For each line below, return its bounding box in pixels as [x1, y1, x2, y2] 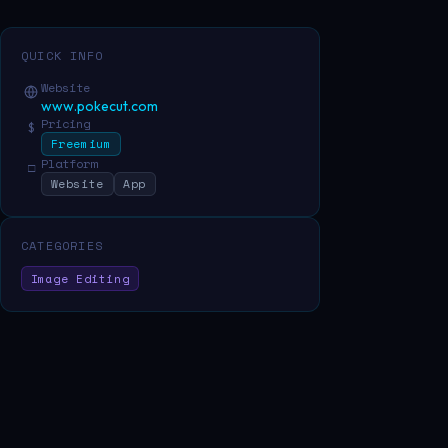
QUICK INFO [21, 46, 103, 64]
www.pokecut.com [41, 96, 158, 115]
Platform [41, 154, 97, 172]
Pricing [41, 114, 90, 132]
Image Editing [30, 269, 130, 287]
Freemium [50, 134, 112, 152]
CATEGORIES [21, 237, 103, 255]
